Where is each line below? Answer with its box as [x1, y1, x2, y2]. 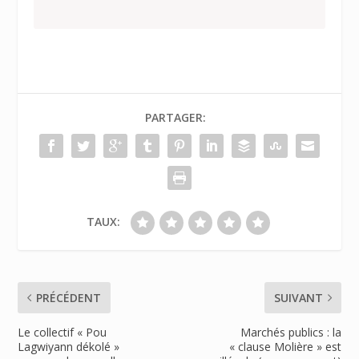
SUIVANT [273, 289, 323, 305]
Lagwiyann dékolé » [18, 338, 120, 354]
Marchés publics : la [240, 324, 341, 340]
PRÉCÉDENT [36, 289, 102, 305]
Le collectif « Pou [18, 324, 107, 340]
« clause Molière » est [228, 338, 341, 354]
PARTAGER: [145, 109, 206, 125]
